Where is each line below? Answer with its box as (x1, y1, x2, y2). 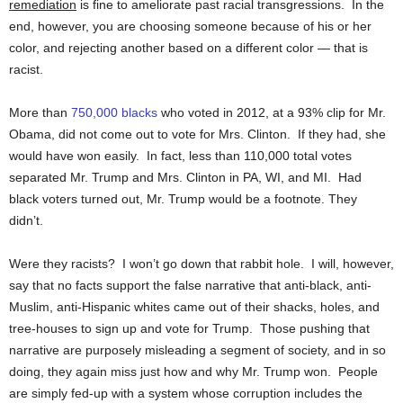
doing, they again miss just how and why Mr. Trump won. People (9, 364, 378, 379)
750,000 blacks (71, 105, 157, 120)
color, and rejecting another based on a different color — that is (9, 40, 368, 55)
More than (9, 105, 71, 120)
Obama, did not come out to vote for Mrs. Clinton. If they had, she (9, 127, 386, 141)
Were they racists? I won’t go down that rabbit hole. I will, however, (9, 256, 394, 271)
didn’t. (9, 213, 43, 228)
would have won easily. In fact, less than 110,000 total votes (9, 148, 352, 163)
